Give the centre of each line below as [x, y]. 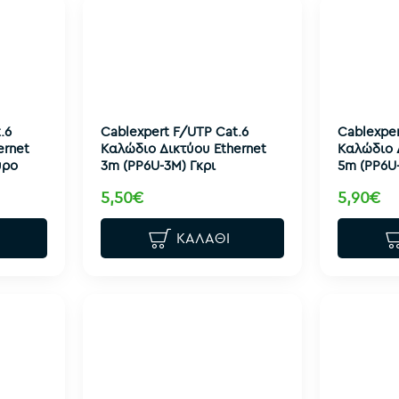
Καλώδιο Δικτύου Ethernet [183, 148]
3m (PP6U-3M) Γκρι [158, 165]
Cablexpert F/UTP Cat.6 [174, 131]
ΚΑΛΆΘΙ [204, 238]
